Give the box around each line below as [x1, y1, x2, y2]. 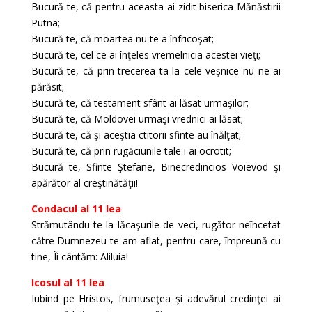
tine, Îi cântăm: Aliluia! [31, 250, 128, 263]
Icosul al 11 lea [31, 276, 104, 289]
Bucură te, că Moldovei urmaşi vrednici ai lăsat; [31, 112, 243, 125]
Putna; [31, 16, 60, 29]
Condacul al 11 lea [31, 202, 121, 215]
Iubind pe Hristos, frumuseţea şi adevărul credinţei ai [31, 292, 281, 305]
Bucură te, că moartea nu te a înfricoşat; [31, 32, 214, 45]
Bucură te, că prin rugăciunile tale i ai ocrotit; [31, 144, 231, 157]
